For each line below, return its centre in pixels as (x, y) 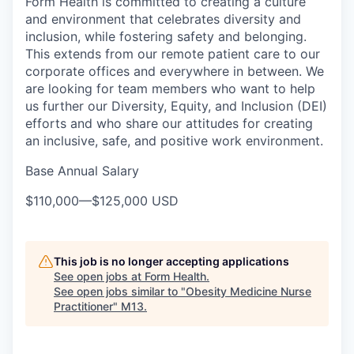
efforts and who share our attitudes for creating (169, 123)
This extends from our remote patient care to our (173, 54)
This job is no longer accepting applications (171, 261)
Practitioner (83, 306)
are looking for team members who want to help (170, 88)
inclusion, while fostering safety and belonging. (166, 36)
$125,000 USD (135, 201)
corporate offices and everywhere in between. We (175, 71)
